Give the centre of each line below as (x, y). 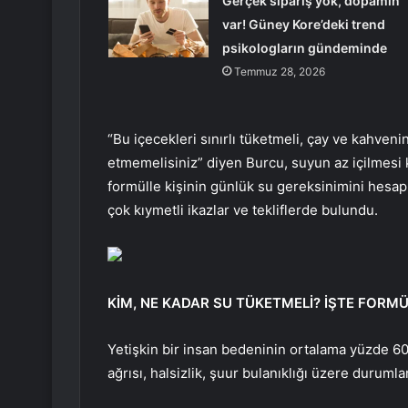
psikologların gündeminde (304, 48)
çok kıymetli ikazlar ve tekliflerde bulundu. (243, 210)
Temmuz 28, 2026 (279, 72)
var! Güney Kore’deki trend (303, 25)
